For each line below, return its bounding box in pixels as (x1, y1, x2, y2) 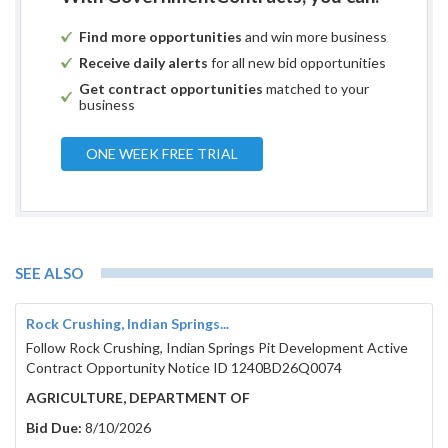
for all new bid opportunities (208, 54, 386, 72)
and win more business (242, 28, 387, 46)
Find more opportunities (79, 28, 242, 46)
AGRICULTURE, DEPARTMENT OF (26, 389, 250, 407)
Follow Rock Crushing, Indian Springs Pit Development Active (26, 339, 408, 357)
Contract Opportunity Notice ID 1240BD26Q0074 (26, 359, 342, 377)
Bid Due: (26, 419, 82, 437)
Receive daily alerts (79, 54, 208, 72)
